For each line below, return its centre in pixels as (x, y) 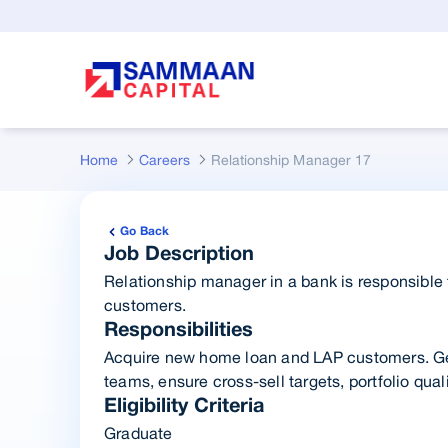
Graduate (138, 433)
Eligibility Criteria (184, 407)
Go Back (145, 231)
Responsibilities (179, 331)
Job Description (179, 255)
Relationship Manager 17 (291, 160)
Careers (165, 159)
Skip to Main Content (75, 17)
